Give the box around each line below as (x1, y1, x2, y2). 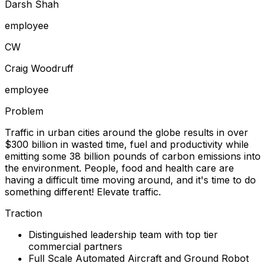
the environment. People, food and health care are (5, 161, 234, 174)
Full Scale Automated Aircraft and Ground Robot (28, 252, 249, 264)
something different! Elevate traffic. (5, 185, 161, 198)
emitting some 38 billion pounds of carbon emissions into (5, 150, 261, 162)
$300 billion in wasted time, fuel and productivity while (5, 138, 249, 150)
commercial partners (28, 240, 122, 252)
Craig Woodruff (5, 62, 74, 74)
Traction (5, 207, 42, 219)
